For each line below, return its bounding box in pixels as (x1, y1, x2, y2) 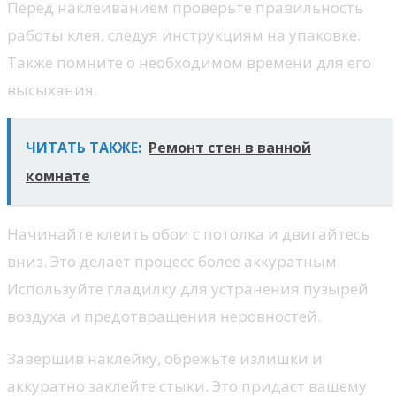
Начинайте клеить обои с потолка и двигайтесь (7, 223, 369, 244)
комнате (26, 165, 90, 186)
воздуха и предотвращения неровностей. (7, 305, 321, 326)
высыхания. (7, 79, 97, 100)
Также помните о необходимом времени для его (7, 51, 371, 72)
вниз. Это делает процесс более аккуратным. (7, 250, 340, 271)
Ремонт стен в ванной (148, 137, 311, 157)
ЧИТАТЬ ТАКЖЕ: (26, 137, 141, 157)
